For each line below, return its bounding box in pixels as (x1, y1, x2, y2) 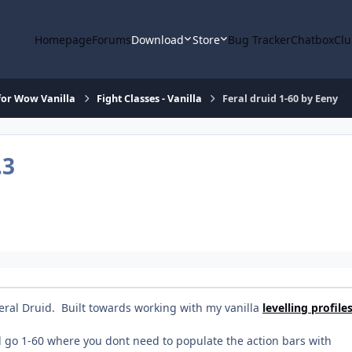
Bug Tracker (228, 31, 291, 47)
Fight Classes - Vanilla (96, 91, 202, 105)
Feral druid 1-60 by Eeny (222, 91, 338, 105)
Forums (92, 31, 132, 47)
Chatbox (291, 31, 335, 47)
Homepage (35, 31, 93, 47)
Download (131, 31, 185, 47)
